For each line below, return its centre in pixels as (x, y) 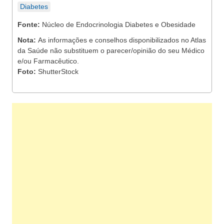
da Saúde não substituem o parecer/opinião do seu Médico (111, 50)
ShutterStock (58, 71)
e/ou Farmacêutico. (48, 61)
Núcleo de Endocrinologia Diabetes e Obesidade (119, 24)
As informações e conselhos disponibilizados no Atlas (122, 40)
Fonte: (30, 24)
